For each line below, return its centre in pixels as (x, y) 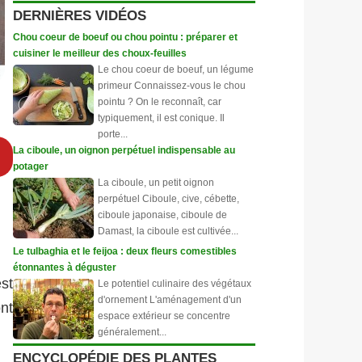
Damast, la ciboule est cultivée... (168, 231)
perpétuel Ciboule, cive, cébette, (168, 199)
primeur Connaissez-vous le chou (172, 86)
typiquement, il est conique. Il (161, 118)
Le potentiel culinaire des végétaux (175, 284)
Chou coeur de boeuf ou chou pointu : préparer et (125, 37)
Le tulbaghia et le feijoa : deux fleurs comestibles (125, 251)
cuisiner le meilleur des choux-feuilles (100, 53)
